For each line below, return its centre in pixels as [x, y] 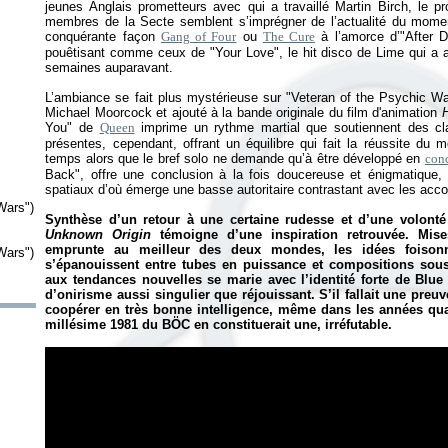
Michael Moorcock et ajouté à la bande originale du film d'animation [243, 112]
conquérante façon [103, 36]
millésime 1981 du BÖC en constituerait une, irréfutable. [219, 324]
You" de [72, 127]
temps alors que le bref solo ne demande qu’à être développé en [235, 158]
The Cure [289, 36]
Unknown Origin [98, 234]
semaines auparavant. [109, 67]
